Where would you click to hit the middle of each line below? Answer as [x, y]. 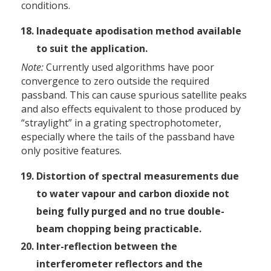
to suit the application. [92, 49]
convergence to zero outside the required [115, 81]
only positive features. [71, 151]
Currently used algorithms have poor [129, 67]
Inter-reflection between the [107, 247]
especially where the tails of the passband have [128, 137]
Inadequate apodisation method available [139, 31]
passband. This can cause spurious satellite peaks [134, 95]
